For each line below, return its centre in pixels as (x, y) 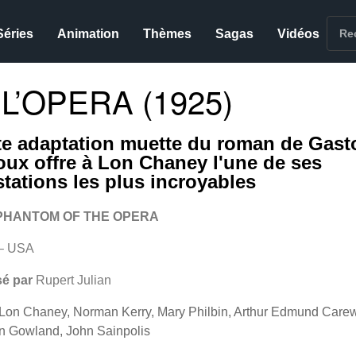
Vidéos (299, 34)
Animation (89, 34)
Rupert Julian (73, 280)
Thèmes (168, 34)
